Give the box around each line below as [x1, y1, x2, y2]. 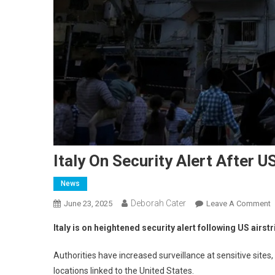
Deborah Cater [131, 198, 186, 208]
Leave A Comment [206, 198, 271, 208]
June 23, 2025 [64, 198, 112, 208]
